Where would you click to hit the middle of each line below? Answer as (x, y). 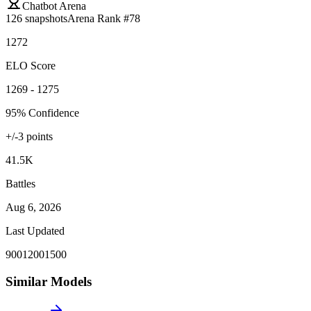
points (38, 136)
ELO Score (31, 65)
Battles (20, 183)
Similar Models (49, 281)
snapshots (45, 18)
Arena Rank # (98, 18)
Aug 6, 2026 (33, 207)
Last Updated (35, 230)
